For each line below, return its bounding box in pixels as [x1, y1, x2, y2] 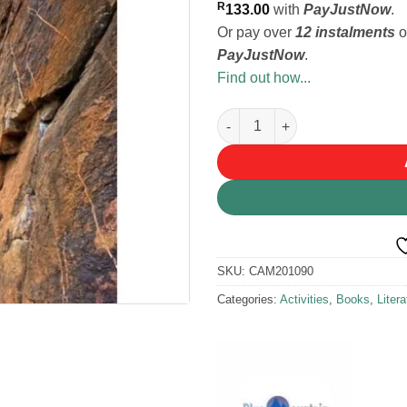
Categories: [217, 292, 280, 306]
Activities [280, 292, 329, 306]
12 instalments [295, 25, 395, 41]
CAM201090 [249, 263, 313, 278]
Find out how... [217, 70, 311, 86]
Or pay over [217, 25, 295, 41]
